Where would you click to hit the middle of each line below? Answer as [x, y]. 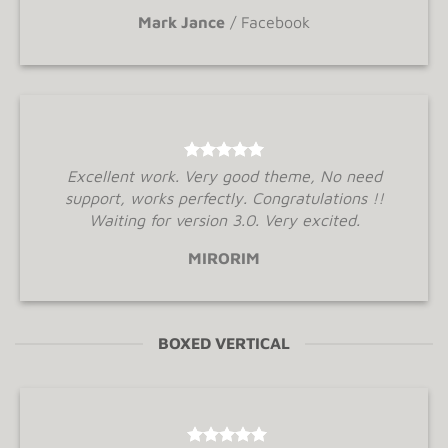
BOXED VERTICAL [224, 343]
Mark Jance [181, 22]
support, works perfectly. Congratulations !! [224, 198]
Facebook [275, 22]
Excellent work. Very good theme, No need [224, 176]
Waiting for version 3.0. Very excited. [224, 220]
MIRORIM [224, 258]
